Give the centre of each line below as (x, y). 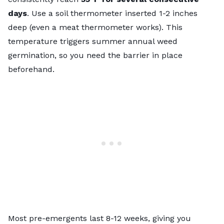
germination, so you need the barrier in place (95, 55)
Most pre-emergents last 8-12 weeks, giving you (99, 218)
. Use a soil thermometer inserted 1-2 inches (112, 13)
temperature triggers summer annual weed (93, 41)
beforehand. (31, 69)
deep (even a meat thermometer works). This (95, 27)
